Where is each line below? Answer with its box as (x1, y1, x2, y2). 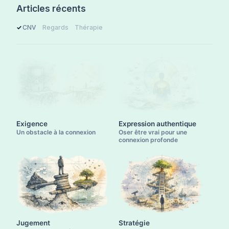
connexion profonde (119, 135, 178, 144)
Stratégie (119, 218, 150, 227)
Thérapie (75, 24, 103, 32)
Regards (42, 24, 68, 32)
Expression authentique (119, 119, 196, 128)
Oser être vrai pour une (119, 128, 187, 136)
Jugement (16, 218, 50, 227)
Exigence (16, 119, 48, 128)
